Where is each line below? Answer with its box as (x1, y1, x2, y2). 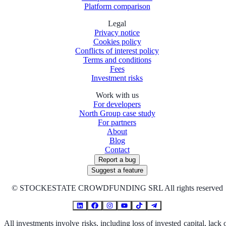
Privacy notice (94, 28, 140, 37)
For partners (98, 118, 136, 127)
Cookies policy (93, 37, 141, 46)
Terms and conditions (83, 55, 151, 64)
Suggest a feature (91, 166, 143, 174)
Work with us (95, 90, 139, 99)
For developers (93, 99, 141, 108)
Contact (104, 145, 130, 154)
